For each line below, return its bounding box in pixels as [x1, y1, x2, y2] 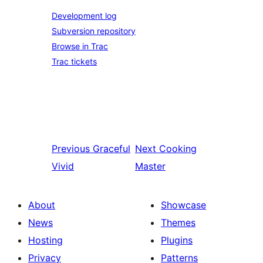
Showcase [161, 199, 206, 211]
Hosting [28, 234, 63, 246]
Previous [52, 143, 90, 154]
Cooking [159, 143, 197, 154]
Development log [52, 11, 117, 21]
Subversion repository [52, 26, 136, 36]
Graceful [93, 143, 130, 154]
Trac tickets [52, 56, 97, 66]
